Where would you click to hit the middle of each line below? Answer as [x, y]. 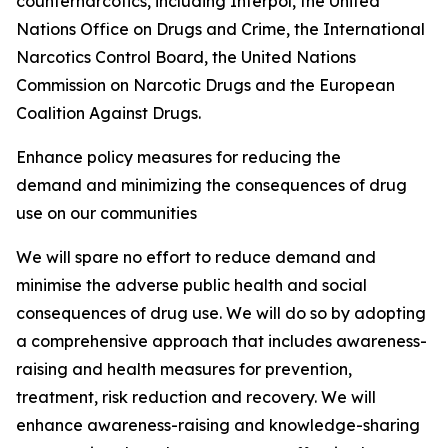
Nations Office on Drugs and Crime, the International [220, 29]
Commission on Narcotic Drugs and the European [205, 85]
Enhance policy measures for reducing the [178, 157]
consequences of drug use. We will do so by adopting [221, 313]
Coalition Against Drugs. [110, 113]
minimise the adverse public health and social [191, 285]
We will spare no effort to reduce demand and [196, 257]
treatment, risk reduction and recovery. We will [196, 397]
